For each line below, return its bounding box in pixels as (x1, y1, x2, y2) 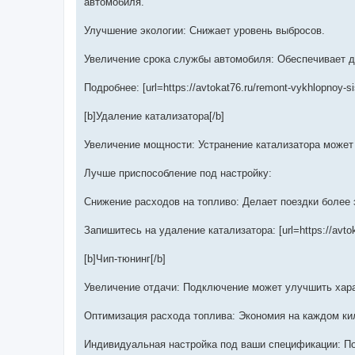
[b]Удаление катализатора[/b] (84, 110, 224, 123)
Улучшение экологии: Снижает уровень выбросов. (84, 25, 325, 37)
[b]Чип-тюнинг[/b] (84, 253, 166, 265)
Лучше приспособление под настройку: (84, 167, 272, 180)
